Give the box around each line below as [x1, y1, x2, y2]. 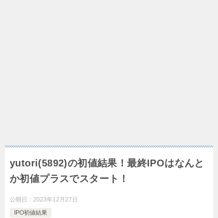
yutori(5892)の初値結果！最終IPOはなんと [10, 158, 204, 169]
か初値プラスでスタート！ [10, 173, 129, 184]
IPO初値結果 [14, 209, 47, 217]
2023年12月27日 [33, 196, 78, 203]
